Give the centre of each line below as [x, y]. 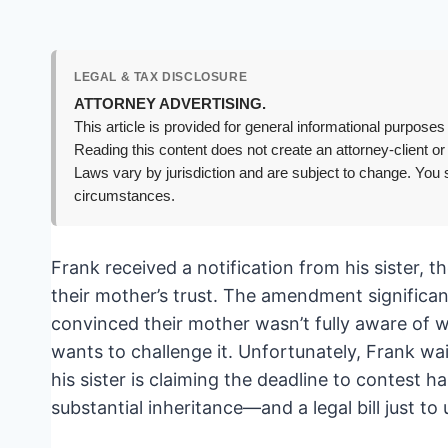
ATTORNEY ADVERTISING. [170, 104]
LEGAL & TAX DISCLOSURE [161, 77]
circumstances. [124, 196]
